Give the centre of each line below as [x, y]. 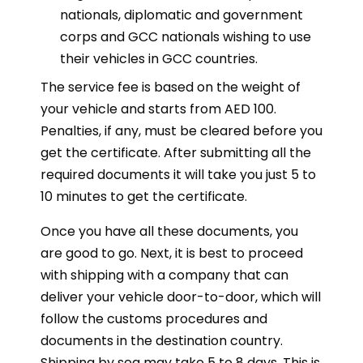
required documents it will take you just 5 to [178, 174]
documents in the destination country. [162, 340]
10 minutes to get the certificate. [144, 196]
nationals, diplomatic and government [181, 15]
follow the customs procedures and [154, 318]
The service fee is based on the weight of [171, 87]
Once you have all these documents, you [169, 231]
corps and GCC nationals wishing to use [186, 36]
